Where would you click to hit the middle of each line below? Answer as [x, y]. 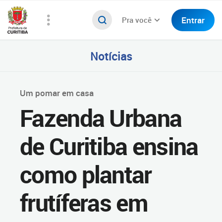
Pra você [137, 20]
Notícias [111, 56]
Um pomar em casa [57, 93]
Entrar [193, 20]
